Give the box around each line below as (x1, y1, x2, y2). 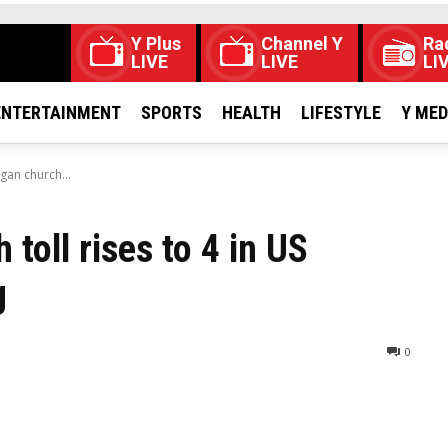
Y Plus (131, 33, 181, 54)
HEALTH (222, 102, 281, 123)
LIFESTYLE (301, 102, 381, 123)
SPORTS (141, 102, 202, 123)
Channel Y (261, 33, 343, 54)
